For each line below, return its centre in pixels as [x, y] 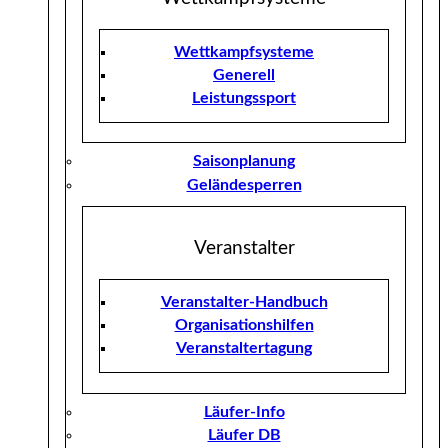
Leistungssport [244, 97]
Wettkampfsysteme [244, 51]
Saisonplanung [244, 161]
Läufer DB [244, 434]
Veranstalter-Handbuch [244, 301]
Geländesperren [244, 184]
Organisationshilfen [244, 324]
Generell [244, 74]
